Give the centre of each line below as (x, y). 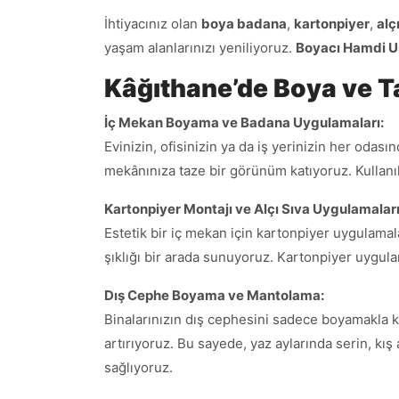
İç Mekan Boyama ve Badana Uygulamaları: (244, 122)
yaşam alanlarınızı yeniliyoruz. (200, 47)
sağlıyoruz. (138, 367)
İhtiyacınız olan (153, 23)
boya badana (244, 23)
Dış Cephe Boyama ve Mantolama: (214, 295)
